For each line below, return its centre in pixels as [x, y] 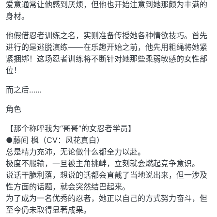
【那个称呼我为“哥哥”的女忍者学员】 [71, 128]
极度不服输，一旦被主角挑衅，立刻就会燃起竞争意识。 [103, 163]
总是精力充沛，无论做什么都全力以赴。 [76, 151]
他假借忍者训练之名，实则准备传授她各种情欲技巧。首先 [107, 35]
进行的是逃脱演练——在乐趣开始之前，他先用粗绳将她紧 [107, 47]
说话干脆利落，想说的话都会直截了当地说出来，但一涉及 [107, 175]
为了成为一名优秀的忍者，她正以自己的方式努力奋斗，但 [107, 198]
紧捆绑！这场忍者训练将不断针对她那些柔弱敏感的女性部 [107, 58]
